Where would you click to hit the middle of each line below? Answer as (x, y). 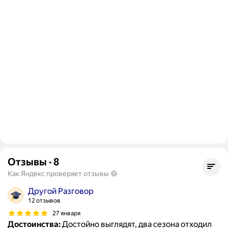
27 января (66, 213)
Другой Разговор (61, 191)
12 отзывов (44, 201)
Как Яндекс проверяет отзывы (58, 174)
